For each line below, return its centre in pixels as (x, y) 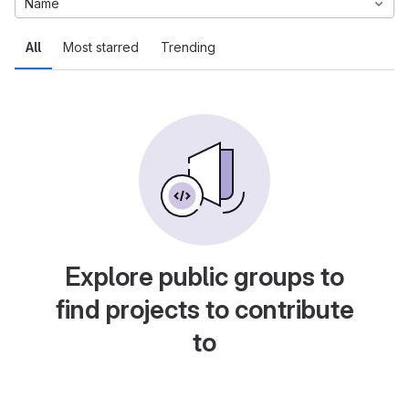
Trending (188, 47)
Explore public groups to (204, 277)
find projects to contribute (204, 309)
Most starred (101, 47)
